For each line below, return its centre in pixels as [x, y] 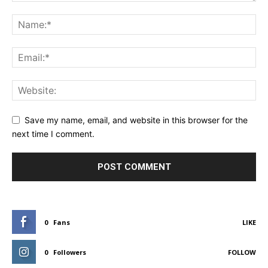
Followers [70, 252]
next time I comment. [53, 133]
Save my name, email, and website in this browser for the [136, 120]
